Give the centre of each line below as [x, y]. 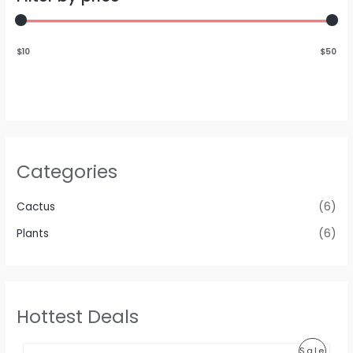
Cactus [36, 207]
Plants [33, 234]
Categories [67, 171]
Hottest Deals [78, 316]
